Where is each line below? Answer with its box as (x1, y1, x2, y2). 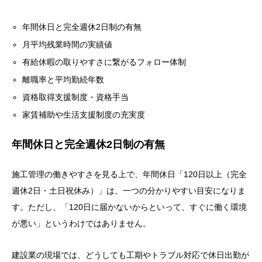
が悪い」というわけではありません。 (12, 219, 151, 229)
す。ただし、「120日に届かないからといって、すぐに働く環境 (12, 202, 247, 212)
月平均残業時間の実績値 (22, 40, 113, 50)
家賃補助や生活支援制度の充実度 (22, 110, 146, 120)
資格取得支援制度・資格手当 (22, 92, 129, 102)
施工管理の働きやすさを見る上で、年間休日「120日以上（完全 (12, 170, 247, 180)
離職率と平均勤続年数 (22, 75, 105, 85)
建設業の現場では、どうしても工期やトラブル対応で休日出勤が (12, 250, 249, 260)
